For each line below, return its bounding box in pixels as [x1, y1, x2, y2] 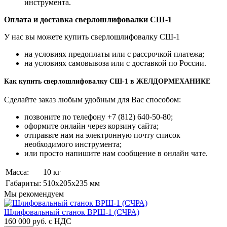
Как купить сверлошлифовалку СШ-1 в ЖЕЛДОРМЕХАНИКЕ [4, 78, 210, 86]
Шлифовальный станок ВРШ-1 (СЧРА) [4, 207, 139, 216]
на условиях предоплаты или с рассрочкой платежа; [24, 50, 204, 59]
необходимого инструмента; [24, 139, 122, 148]
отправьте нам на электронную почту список [24, 130, 180, 139]
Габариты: [6, 178, 41, 187]
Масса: [6, 167, 29, 176]
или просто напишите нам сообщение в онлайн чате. [24, 148, 208, 158]
